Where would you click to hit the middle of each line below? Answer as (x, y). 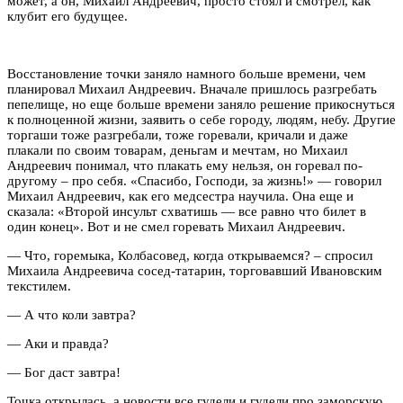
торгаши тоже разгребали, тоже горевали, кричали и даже (178, 134)
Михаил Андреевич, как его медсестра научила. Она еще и (180, 196)
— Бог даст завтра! (64, 372)
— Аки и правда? (58, 343)
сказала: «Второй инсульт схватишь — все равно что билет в (187, 211)
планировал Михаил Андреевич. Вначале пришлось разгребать (192, 89)
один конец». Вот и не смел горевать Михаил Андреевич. (178, 226)
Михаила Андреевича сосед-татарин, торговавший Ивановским (195, 270)
